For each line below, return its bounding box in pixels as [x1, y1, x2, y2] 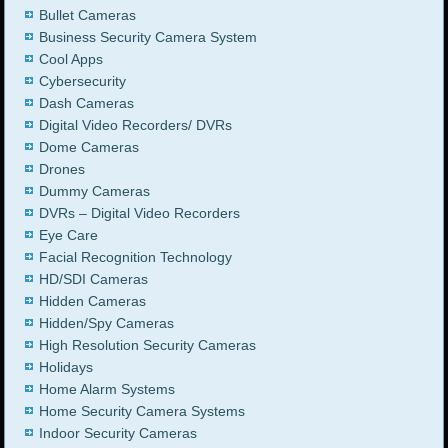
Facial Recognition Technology [39, 249, 233, 266]
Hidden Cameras [39, 293, 147, 310]
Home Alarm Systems [39, 381, 176, 398]
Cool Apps [39, 51, 104, 68]
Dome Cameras [39, 139, 140, 156]
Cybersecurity [39, 73, 127, 90]
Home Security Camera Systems [39, 403, 246, 420]
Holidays [39, 359, 94, 376]
